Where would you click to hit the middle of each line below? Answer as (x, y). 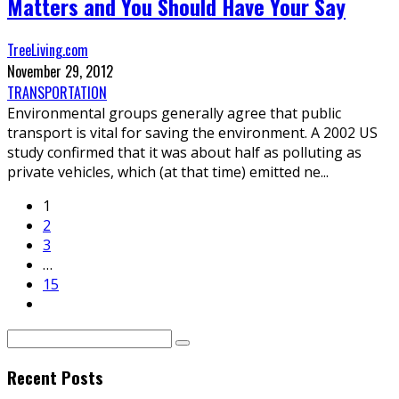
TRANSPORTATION (57, 93)
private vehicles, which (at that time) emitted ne (164, 172)
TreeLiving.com (48, 50)
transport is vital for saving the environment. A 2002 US (192, 133)
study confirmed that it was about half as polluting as (184, 153)
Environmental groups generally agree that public (174, 114)
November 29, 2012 (60, 72)
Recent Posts (55, 378)
